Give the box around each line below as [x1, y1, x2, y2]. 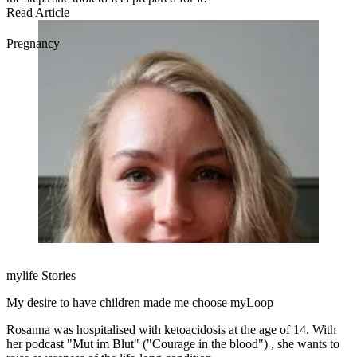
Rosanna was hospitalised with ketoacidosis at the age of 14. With [6, 323, 336, 337]
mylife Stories [6, 269, 76, 283]
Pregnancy [6, 37, 60, 51]
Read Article [6, 6, 69, 20]
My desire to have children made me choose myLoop [6, 296, 273, 310]
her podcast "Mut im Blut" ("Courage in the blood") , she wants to [6, 337, 339, 351]
